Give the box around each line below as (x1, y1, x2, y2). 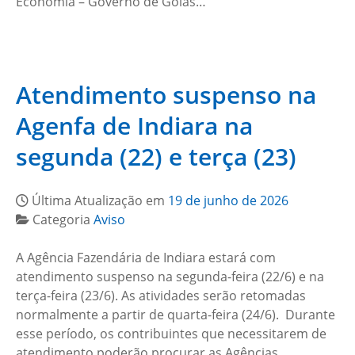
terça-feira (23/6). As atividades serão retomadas (16, 287, 306, 304)
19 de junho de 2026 (168, 192, 288, 209)
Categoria (32, 211, 94, 228)
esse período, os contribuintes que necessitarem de (16, 325, 326, 342)
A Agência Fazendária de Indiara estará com (16, 249, 276, 266)
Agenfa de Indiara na (16, 109, 253, 142)
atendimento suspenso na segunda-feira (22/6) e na (16, 268, 324, 285)
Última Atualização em (32, 192, 168, 209)
